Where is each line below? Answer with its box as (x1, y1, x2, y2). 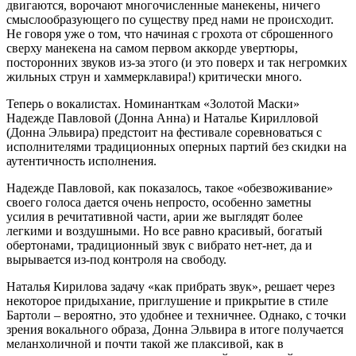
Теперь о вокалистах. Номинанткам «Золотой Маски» (6, 96, 300, 110)
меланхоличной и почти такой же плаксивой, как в (6, 336, 284, 350)
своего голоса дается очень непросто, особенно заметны (6, 195, 311, 209)
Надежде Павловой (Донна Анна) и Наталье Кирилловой (6, 110, 319, 125)
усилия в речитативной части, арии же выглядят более (6, 209, 303, 223)
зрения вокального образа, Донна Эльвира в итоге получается (6, 322, 343, 336)
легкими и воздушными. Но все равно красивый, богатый (6, 223, 323, 238)
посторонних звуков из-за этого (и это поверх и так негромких (6, 55, 347, 69)
